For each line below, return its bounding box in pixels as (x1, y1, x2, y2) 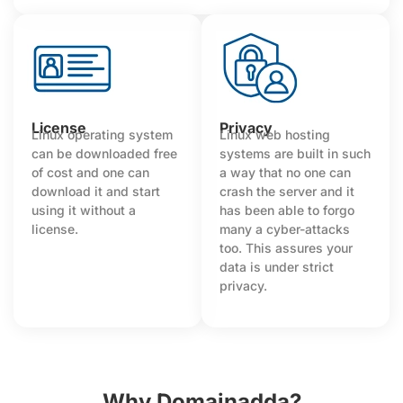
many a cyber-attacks (219, 220, 350, 237)
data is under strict (219, 258, 334, 274)
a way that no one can (219, 164, 351, 180)
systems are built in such (219, 145, 371, 161)
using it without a (31, 201, 136, 218)
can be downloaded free (31, 145, 177, 161)
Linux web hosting (219, 126, 330, 142)
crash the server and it (219, 183, 354, 199)
